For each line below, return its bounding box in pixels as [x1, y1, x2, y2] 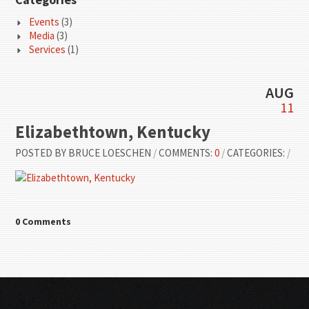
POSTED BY [15, 146, 67, 159]
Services [29, 42, 66, 56]
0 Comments [15, 215, 72, 228]
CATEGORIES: [227, 146, 288, 159]
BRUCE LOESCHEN [66, 146, 154, 159]
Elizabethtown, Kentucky [15, 120, 211, 143]
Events [29, 14, 60, 28]
